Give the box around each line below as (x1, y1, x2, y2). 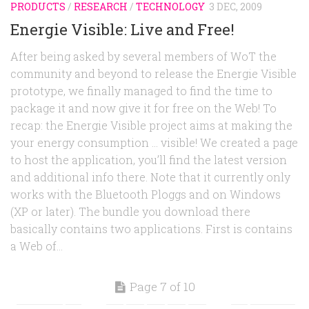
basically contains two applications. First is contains (10, 221, 292, 237)
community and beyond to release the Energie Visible (10, 66, 297, 81)
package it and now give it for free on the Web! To (10, 101, 277, 116)
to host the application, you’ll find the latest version (10, 152, 287, 168)
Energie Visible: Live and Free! (10, 19, 235, 40)
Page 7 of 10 (130, 279, 195, 295)
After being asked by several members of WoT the (10, 49, 277, 64)
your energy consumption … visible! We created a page (10, 135, 298, 150)
